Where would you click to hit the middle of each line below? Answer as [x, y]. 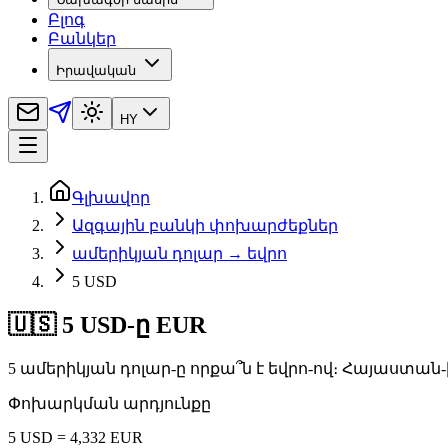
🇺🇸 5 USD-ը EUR [107, 325]
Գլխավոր [111, 198]
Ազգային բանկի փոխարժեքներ [205, 226]
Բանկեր [82, 39]
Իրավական [96, 71]
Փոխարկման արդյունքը [109, 404]
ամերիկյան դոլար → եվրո [179, 254]
